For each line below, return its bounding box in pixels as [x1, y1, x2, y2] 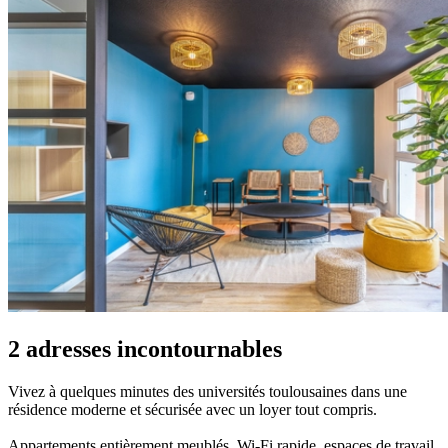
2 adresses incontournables [8, 335, 282, 362]
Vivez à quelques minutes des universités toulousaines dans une [8, 382, 407, 400]
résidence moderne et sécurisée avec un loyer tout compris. [8, 400, 377, 418]
